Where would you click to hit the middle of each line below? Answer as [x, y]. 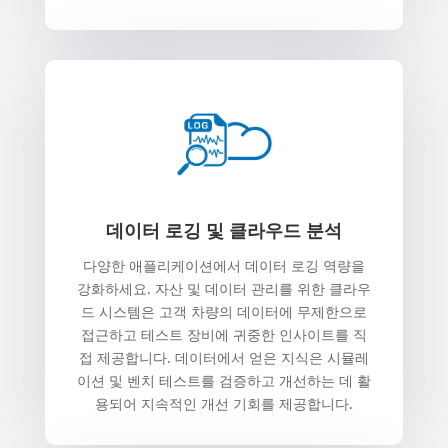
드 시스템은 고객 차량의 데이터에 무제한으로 [223, 311]
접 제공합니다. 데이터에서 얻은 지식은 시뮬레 [223, 357]
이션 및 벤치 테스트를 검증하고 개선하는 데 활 [223, 380]
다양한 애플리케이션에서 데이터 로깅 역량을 [223, 265]
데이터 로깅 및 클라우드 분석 [223, 229]
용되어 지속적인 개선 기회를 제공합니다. [223, 403]
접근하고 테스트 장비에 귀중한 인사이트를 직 [223, 334]
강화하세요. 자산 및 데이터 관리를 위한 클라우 [223, 288]
